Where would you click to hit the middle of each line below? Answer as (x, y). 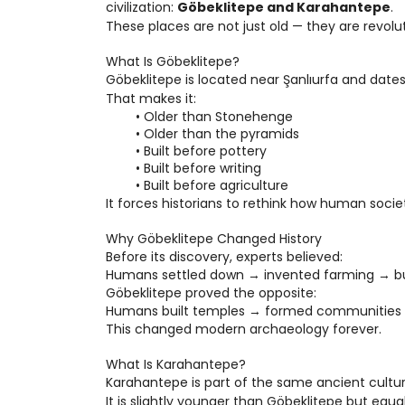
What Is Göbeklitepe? (173, 61)
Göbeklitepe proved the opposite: (211, 293)
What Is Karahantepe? (176, 364)
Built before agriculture (216, 185)
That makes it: (151, 99)
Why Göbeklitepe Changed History (214, 239)
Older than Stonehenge (218, 117)
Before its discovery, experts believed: (224, 257)
